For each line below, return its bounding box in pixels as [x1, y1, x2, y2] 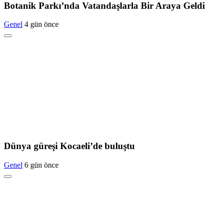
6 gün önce [24, 160, 59, 169]
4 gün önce [24, 20, 59, 29]
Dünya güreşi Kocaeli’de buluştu [4, 141, 135, 152]
